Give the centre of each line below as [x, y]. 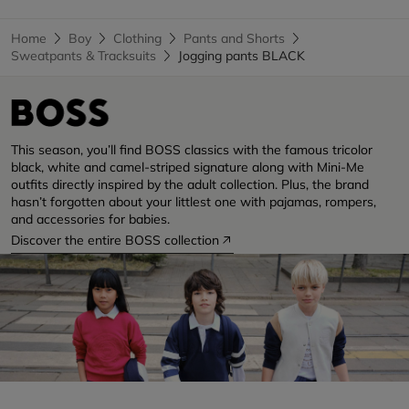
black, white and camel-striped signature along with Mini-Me [188, 167]
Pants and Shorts [234, 38]
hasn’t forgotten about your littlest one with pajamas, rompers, [194, 201]
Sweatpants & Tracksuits [84, 55]
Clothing [137, 38]
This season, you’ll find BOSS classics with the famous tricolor [192, 149]
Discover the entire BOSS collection [115, 240]
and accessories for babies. [90, 219]
